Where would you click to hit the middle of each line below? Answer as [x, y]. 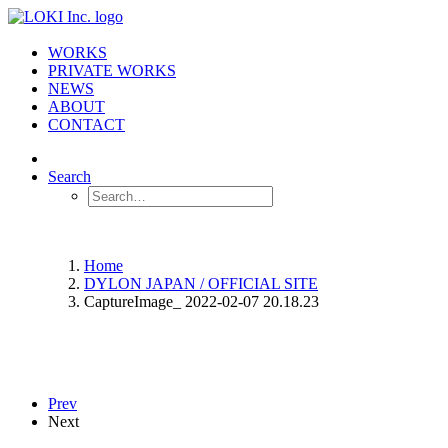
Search [69, 176]
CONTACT [86, 124]
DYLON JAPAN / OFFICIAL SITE [201, 283]
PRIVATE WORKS [112, 70]
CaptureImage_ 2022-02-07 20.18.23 [201, 301]
